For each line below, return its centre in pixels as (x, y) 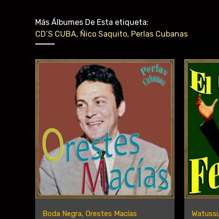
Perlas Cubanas (159, 34)
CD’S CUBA (56, 34)
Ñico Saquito (104, 34)
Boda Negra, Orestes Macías (90, 214)
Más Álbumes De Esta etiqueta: (93, 22)
